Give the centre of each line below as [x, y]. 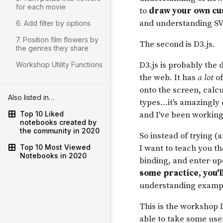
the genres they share [52, 48]
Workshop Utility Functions [59, 64]
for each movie [41, 7]
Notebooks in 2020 [53, 156]
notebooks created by [58, 122]
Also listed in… [31, 97]
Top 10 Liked [42, 114]
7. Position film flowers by [57, 40]
